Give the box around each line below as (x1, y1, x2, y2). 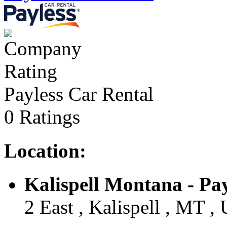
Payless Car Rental (4, 83, 154, 105)
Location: (4, 139, 86, 162)
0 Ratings (4, 106, 80, 128)
